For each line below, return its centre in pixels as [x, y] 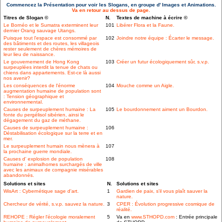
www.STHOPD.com [153, 217]
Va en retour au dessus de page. [111, 10]
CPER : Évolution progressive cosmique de [166, 204]
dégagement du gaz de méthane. [42, 120]
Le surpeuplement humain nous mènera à [52, 146]
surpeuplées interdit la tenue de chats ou [51, 67]
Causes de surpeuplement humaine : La [50, 110]
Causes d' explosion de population [43, 159]
